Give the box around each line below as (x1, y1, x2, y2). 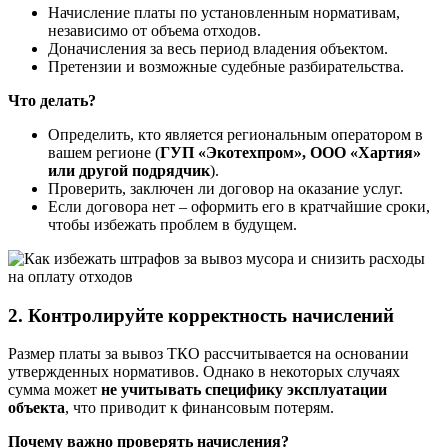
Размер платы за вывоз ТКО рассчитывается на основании (8, 345, 409, 363)
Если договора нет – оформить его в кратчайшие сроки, (48, 197, 430, 215)
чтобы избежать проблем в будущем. (48, 215, 297, 233)
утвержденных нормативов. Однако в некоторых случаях (8, 363, 400, 381)
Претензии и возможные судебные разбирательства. (48, 57, 404, 75)
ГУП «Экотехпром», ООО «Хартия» (160, 143, 421, 161)
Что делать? (8, 91, 96, 109)
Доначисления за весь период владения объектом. (48, 39, 388, 57)
